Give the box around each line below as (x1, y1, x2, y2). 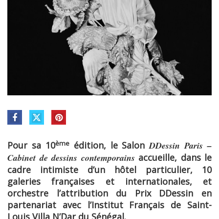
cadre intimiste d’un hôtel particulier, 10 (7, 164, 212, 176)
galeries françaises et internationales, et (7, 175, 212, 188)
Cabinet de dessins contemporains (7, 152, 135, 164)
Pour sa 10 (7, 139, 55, 152)
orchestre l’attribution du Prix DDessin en (7, 187, 212, 199)
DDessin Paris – (149, 139, 212, 152)
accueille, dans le (134, 152, 212, 164)
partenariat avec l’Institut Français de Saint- (7, 199, 212, 211)
